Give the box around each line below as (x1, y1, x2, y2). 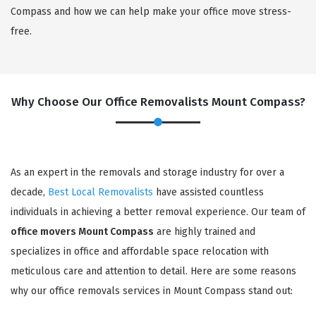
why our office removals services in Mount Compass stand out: (11, 284, 293, 297)
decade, (11, 186, 48, 198)
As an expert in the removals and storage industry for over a (11, 166, 284, 178)
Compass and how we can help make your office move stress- (11, 5, 291, 18)
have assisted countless (153, 186, 264, 198)
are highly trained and (154, 225, 255, 238)
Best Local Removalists (48, 186, 153, 198)
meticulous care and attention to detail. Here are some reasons (11, 265, 296, 277)
